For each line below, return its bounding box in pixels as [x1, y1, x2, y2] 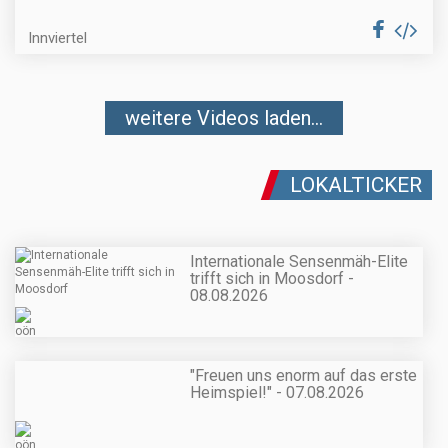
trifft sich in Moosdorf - [190, 268, 354, 288]
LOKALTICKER [290, 173, 422, 198]
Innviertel [28, 29, 87, 48]
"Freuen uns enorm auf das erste [190, 365, 417, 385]
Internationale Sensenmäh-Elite [190, 251, 408, 271]
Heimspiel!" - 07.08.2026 [190, 382, 364, 402]
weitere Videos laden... [125, 106, 323, 131]
